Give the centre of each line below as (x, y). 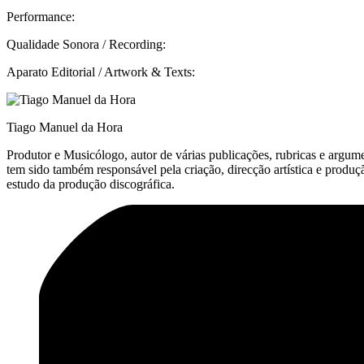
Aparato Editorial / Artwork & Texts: (101, 71)
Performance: (41, 16)
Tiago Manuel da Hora (65, 127)
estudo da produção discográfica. (91, 184)
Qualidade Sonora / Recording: (86, 44)
